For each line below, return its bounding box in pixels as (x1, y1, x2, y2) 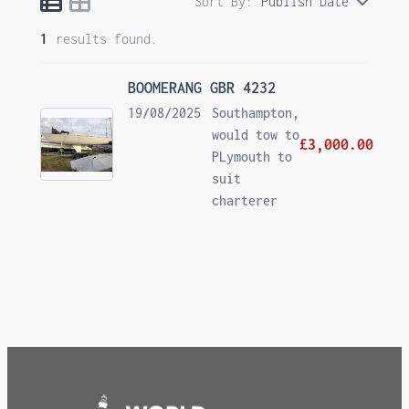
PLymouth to (211, 148, 292, 164)
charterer (211, 192, 278, 208)
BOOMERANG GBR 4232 (127, 79, 276, 96)
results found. (55, 30, 158, 47)
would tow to (211, 126, 299, 142)
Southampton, (211, 104, 299, 121)
